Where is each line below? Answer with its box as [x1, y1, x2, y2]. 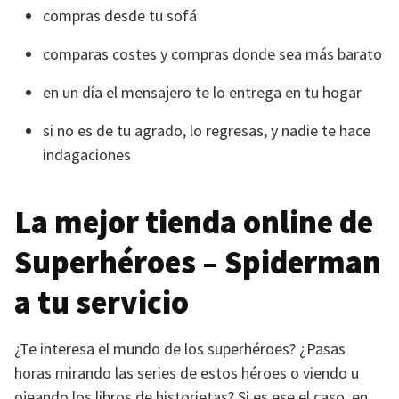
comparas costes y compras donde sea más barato [43, 44, 382, 64]
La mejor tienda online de [14, 202, 373, 242]
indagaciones [43, 144, 131, 165]
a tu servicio [14, 282, 189, 322]
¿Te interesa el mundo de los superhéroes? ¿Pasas [14, 338, 346, 359]
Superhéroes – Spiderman [14, 242, 381, 282]
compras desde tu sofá [43, 5, 197, 26]
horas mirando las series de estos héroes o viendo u [14, 362, 359, 383]
